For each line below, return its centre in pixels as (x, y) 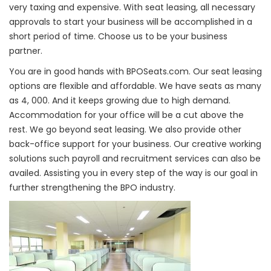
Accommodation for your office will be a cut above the (126, 115)
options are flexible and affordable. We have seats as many (135, 86)
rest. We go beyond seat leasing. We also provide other (125, 129)
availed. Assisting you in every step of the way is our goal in (133, 173)
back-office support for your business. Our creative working (135, 144)
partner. (26, 51)
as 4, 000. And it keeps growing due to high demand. (120, 100)
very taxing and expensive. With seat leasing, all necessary (132, 7)
